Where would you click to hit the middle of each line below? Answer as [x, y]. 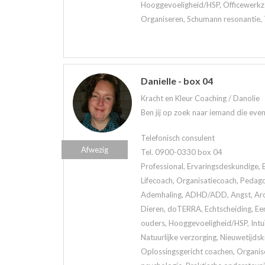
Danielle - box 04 [177, 81]
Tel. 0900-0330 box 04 [182, 152]
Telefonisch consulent [178, 138]
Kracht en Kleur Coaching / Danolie [200, 98]
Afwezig [95, 150]
